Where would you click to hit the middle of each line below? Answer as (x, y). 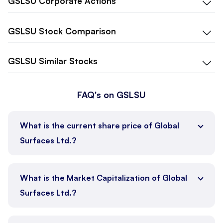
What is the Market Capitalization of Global (104, 177)
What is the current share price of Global (100, 125)
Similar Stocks (68, 61)
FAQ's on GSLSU (111, 94)
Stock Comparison (77, 31)
